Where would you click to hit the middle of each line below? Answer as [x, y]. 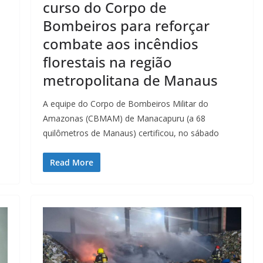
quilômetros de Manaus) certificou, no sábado [131, 133]
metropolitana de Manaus [130, 80]
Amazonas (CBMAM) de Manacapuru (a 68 [124, 119]
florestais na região [107, 62]
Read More [71, 163]
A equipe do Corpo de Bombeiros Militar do [125, 104]
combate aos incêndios [120, 44]
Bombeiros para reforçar [126, 26]
